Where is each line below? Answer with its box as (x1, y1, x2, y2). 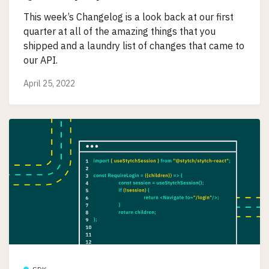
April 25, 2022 (23, 78, 75, 89)
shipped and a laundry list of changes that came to (23, 40, 244, 52)
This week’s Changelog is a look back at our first (23, 11, 234, 23)
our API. (23, 54, 58, 67)
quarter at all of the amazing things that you (23, 25, 216, 38)
